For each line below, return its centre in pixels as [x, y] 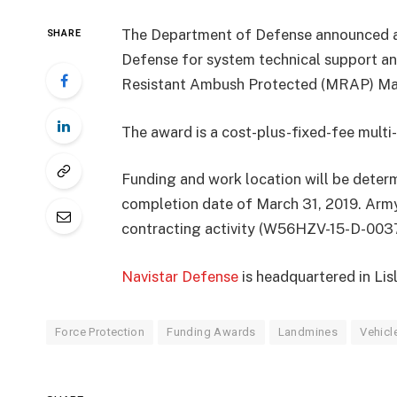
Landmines [308, 331]
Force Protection [100, 331]
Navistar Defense [179, 276]
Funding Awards [211, 331]
